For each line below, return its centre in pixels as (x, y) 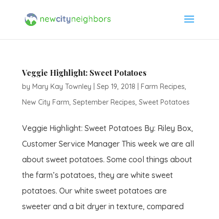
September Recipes (104, 102)
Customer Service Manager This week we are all (108, 144)
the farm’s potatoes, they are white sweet (97, 175)
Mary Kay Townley (62, 87)
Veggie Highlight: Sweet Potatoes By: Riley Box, (107, 128)
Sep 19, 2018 (116, 87)
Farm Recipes (163, 87)
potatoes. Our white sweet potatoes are (94, 191)
